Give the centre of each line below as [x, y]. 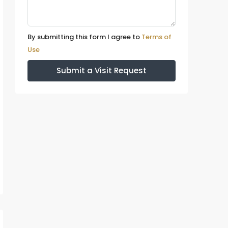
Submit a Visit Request [102, 70]
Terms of [156, 37]
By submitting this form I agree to [84, 37]
